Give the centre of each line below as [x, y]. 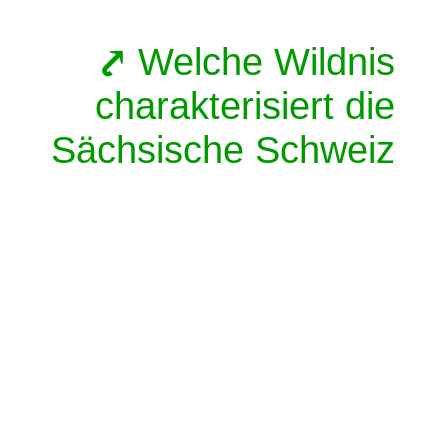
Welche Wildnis [266, 62]
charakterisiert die [245, 106]
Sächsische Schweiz [223, 150]
